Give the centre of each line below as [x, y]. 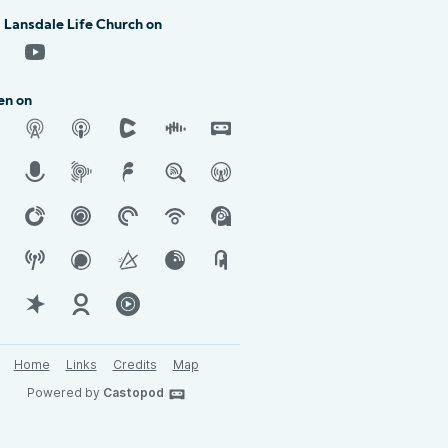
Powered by [64, 392]
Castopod [133, 392]
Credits [134, 364]
